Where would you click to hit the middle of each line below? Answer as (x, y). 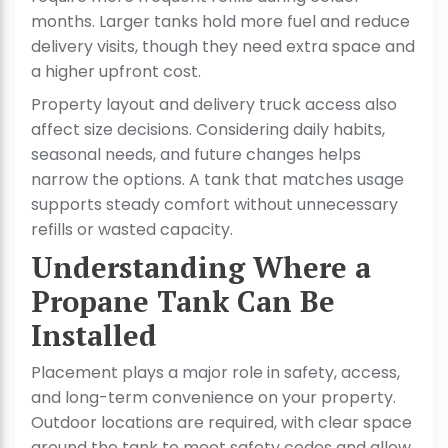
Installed (94, 335)
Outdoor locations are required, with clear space (221, 423)
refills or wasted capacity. (132, 230)
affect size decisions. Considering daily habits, (208, 130)
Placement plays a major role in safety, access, (215, 373)
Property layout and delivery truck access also (214, 105)
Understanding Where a (201, 267)
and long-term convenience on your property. (213, 398)
